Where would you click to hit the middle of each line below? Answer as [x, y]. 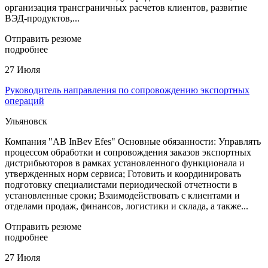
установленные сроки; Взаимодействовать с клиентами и [122, 195]
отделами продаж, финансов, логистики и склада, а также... [127, 206]
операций [25, 100]
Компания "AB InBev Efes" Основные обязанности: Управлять [133, 141]
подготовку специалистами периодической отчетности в [121, 184]
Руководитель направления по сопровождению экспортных [127, 90]
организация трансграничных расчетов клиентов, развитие [126, 7]
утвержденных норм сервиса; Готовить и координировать [123, 173]
